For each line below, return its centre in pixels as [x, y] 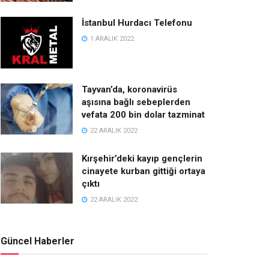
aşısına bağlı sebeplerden [136, 102]
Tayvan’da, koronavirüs [129, 89]
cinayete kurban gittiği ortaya [144, 171]
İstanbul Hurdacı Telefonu [137, 23]
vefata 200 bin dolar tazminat [143, 114]
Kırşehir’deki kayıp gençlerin [142, 158]
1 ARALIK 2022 [111, 38]
